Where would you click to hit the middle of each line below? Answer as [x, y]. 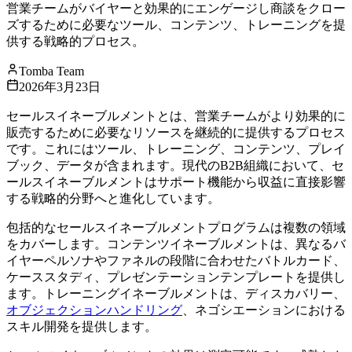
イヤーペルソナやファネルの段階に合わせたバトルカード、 [176, 260]
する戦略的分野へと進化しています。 [113, 198]
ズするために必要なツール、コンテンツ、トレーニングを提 [176, 24]
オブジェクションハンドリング [94, 310]
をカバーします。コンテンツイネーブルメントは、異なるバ [176, 244]
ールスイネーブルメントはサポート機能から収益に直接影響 [176, 181]
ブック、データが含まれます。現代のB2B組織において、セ [175, 165]
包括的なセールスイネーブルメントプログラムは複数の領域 [176, 227]
